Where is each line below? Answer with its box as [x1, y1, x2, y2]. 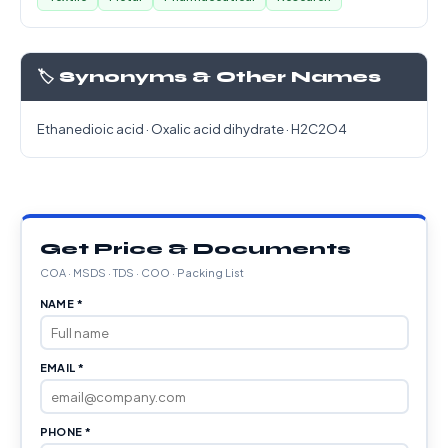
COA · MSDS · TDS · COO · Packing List [39, 266, 244, 279]
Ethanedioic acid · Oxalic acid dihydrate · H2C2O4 [37, 121, 347, 137]
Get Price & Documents [39, 239, 351, 258]
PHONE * [39, 425, 92, 438]
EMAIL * [39, 361, 85, 374]
